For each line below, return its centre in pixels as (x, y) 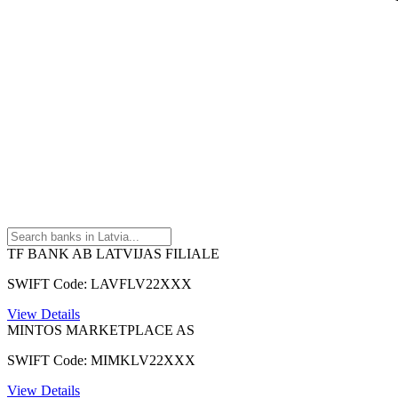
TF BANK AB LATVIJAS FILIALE (113, 253)
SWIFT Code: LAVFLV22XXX (99, 283)
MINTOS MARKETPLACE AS (101, 330)
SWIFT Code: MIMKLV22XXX (101, 360)
